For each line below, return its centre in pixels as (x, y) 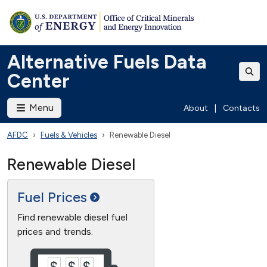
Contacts (241, 108)
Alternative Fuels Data (107, 62)
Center (38, 81)
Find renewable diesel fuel (72, 217)
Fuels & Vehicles (69, 135)
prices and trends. (55, 232)
